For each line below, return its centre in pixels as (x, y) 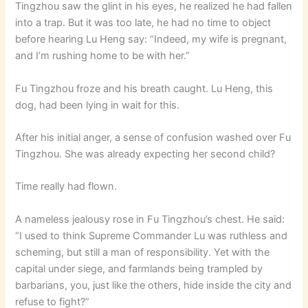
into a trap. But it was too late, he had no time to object (143, 23)
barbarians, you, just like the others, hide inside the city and (154, 285)
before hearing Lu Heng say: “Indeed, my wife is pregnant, (151, 40)
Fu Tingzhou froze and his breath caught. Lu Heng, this (144, 88)
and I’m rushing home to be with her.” (103, 56)
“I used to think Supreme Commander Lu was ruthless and (152, 235)
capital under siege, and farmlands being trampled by (139, 268)
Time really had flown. (66, 187)
